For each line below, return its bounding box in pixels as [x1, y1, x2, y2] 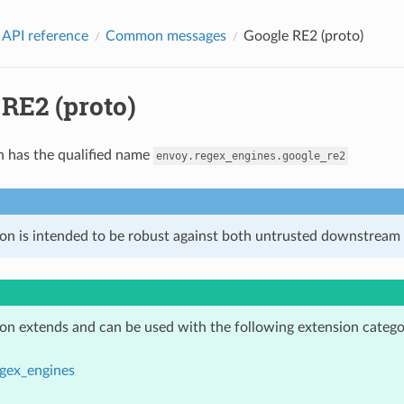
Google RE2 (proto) [243, 28, 363, 43]
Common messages [105, 28, 226, 43]
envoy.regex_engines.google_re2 [155, 149, 345, 162]
